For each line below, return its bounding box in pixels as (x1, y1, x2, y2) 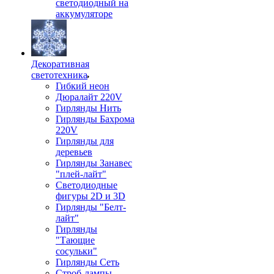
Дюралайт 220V (56, 92, 122, 102)
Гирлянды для (56, 136, 114, 146)
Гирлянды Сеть (56, 257, 119, 267)
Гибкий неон (56, 81, 109, 91)
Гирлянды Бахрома (56, 114, 135, 124)
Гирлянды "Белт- (56, 202, 126, 212)
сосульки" (56, 246, 97, 256)
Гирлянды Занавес (56, 158, 132, 168)
